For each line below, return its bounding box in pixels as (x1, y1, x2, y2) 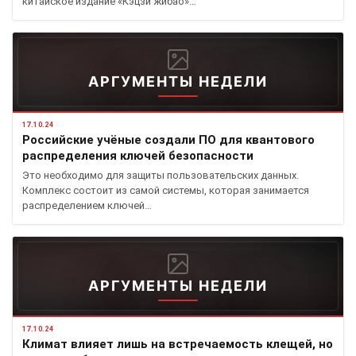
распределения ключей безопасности (22, 148, 253, 163)
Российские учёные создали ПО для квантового (22, 132, 315, 147)
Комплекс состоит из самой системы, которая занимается (22, 184, 309, 196)
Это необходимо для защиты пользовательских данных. (22, 168, 299, 181)
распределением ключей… (22, 199, 152, 211)
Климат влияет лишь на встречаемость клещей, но (22, 336, 333, 351)
